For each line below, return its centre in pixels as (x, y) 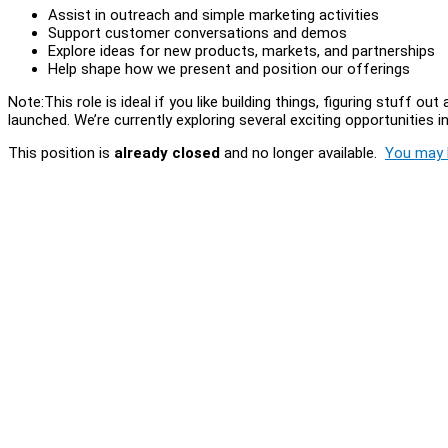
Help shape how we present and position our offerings (229, 68)
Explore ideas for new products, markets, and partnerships (241, 50)
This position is (61, 152)
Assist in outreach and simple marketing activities (213, 14)
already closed (167, 152)
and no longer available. (302, 152)
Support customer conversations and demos (197, 32)
